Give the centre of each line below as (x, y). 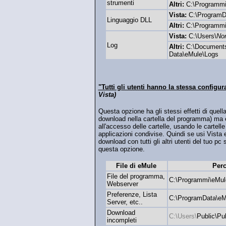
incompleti (122, 220)
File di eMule (136, 165)
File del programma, (136, 176)
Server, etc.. (125, 202)
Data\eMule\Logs (193, 54)
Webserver (122, 184)
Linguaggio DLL (129, 20)
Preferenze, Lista (132, 194)
